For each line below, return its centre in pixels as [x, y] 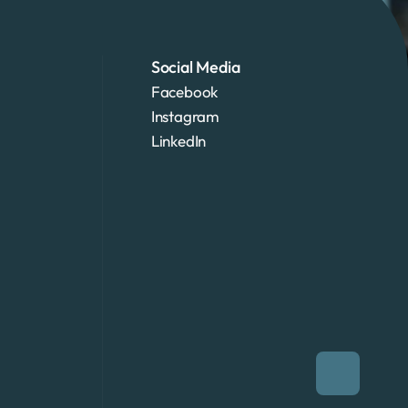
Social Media [195, 66]
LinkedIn [178, 140]
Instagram [185, 116]
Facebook [184, 91]
